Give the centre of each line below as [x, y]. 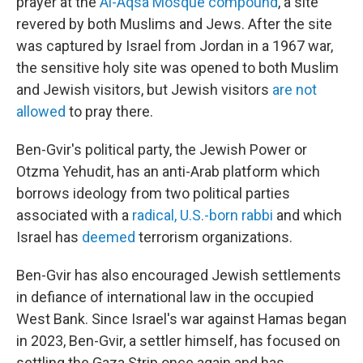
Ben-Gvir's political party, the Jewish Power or [162, 149]
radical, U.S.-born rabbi [203, 215]
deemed [109, 237]
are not [295, 90]
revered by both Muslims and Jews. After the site [174, 24]
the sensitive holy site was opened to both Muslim [177, 68]
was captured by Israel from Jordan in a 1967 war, [175, 46]
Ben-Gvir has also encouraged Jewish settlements [179, 275]
